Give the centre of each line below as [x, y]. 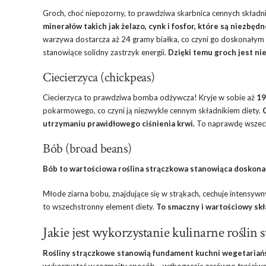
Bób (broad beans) [87, 149]
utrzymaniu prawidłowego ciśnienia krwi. [119, 123]
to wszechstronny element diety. [99, 207]
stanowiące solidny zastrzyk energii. [105, 52]
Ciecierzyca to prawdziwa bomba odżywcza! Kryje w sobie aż [150, 97]
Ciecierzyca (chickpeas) [99, 77]
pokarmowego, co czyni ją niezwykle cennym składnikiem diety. [153, 110]
